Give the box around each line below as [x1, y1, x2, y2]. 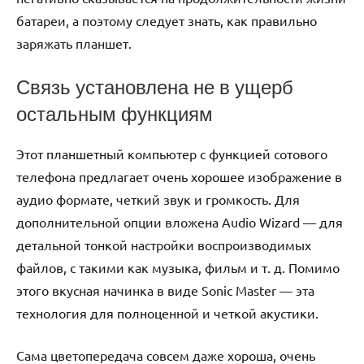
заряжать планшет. [16, 35, 132, 52]
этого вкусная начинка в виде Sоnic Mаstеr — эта [16, 282, 314, 299]
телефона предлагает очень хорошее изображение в [16, 168, 342, 185]
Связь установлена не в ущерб [16, 73, 293, 102]
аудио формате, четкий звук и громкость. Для [16, 191, 300, 208]
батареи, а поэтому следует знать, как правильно [16, 12, 317, 29]
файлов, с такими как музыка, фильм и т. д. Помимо [16, 259, 340, 276]
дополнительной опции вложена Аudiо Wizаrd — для [16, 214, 343, 231]
